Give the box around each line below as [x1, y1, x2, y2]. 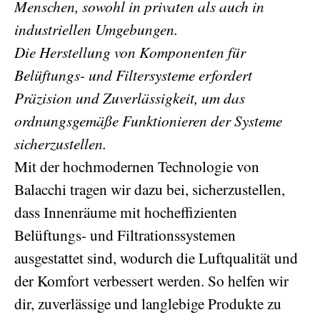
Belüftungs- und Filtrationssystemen [14, 224, 236, 245]
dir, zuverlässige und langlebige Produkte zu [14, 292, 281, 314]
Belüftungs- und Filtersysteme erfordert [14, 64, 252, 85]
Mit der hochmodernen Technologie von [14, 155, 259, 176]
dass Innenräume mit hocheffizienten [14, 201, 237, 222]
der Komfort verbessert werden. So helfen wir [14, 269, 289, 291]
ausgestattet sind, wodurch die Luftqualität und [14, 246, 298, 268]
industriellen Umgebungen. [14, 18, 178, 39]
